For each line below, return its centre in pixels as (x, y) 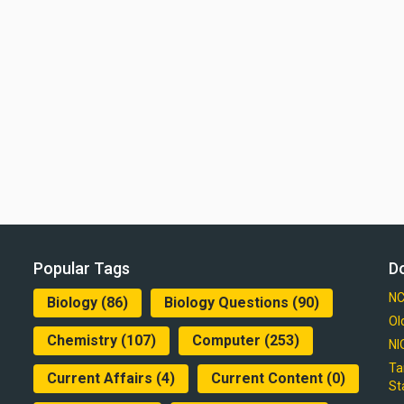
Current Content (267, 378)
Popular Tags (82, 268)
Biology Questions (227, 302)
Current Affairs (100, 378)
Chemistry (83, 340)
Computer (227, 340)
